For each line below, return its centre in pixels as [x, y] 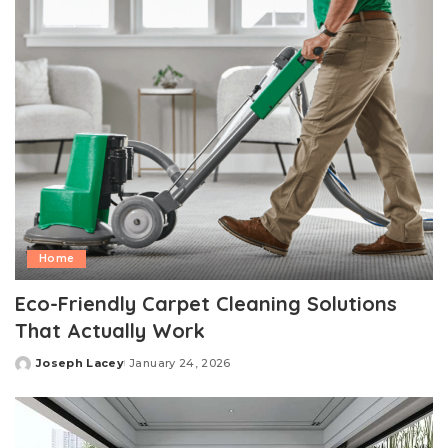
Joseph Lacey [80, 363]
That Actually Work [110, 331]
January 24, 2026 [180, 363]
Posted [38, 370]
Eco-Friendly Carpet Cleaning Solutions [206, 304]
